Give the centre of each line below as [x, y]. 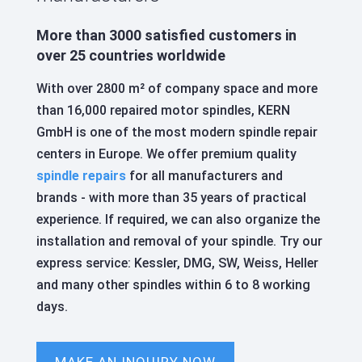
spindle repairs [81, 176]
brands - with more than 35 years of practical [171, 198]
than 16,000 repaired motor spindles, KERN [163, 111]
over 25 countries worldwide [130, 56]
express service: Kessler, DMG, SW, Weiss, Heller [177, 263]
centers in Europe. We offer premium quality [166, 154]
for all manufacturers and [204, 176]
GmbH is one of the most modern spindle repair [177, 133]
